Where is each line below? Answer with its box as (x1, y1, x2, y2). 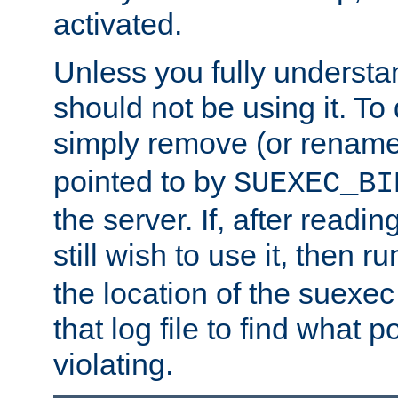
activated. (53, 7, 182, 42)
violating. (53, 347, 173, 382)
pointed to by (53, 164, 234, 199)
